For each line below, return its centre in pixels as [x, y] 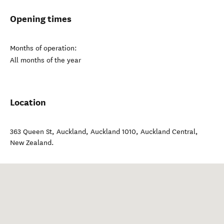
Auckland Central [168, 132]
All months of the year [45, 60]
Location [28, 102]
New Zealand [31, 143]
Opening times [41, 19]
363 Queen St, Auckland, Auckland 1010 [73, 132]
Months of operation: [43, 48]
